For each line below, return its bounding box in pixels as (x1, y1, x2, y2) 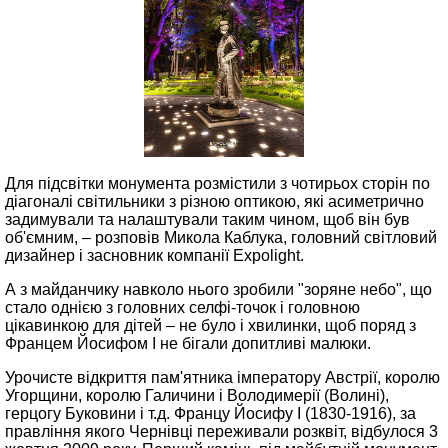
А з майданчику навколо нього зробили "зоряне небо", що (5, 281, 432, 298)
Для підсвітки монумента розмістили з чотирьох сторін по (5, 175, 430, 192)
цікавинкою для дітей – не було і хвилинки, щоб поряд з (5, 317, 416, 334)
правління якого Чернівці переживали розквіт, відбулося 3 (5, 423, 438, 440)
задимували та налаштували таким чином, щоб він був (5, 211, 410, 228)
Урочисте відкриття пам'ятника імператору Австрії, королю (5, 369, 440, 386)
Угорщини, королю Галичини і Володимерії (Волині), (5, 387, 389, 404)
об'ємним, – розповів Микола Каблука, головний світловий (5, 229, 437, 246)
